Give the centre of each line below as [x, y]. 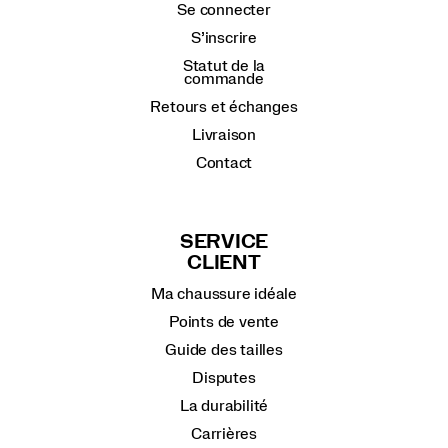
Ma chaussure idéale [223, 293]
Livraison [224, 134]
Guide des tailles [224, 349]
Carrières [224, 433]
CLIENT [224, 263]
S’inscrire [224, 37]
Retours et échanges [224, 106]
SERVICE [224, 242]
